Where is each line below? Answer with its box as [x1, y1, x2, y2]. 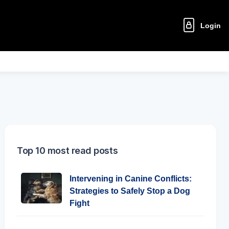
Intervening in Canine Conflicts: [70, 174, 192, 183]
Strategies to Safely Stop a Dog [70, 187, 190, 195]
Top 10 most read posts [17, 145, 118, 156]
